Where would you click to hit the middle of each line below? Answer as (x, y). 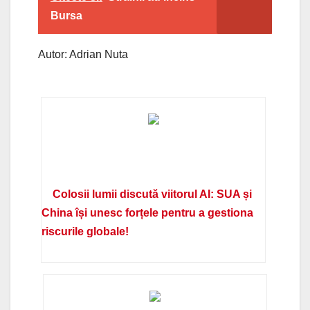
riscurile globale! (85, 231)
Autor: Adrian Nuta (83, 54)
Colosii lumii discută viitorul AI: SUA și (153, 194)
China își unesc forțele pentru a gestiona (148, 212)
